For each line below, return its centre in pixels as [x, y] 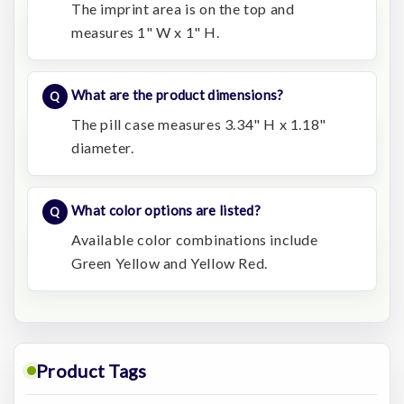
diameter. [103, 148]
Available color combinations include [195, 240]
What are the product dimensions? [178, 95]
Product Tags [92, 371]
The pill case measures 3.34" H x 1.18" [199, 124]
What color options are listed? [166, 211]
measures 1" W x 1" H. [146, 32]
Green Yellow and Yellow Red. [170, 263]
